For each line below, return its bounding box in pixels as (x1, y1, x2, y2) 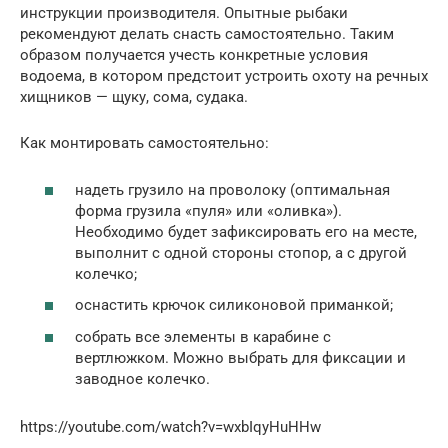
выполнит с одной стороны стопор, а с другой (75, 243, 407, 262)
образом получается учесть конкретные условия (20, 46, 368, 65)
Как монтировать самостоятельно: (20, 134, 269, 153)
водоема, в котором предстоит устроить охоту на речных (20, 67, 428, 86)
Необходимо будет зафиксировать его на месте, (75, 222, 417, 241)
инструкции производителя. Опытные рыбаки (20, 4, 348, 23)
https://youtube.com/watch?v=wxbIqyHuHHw (20, 417, 321, 436)
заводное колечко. (75, 369, 210, 388)
